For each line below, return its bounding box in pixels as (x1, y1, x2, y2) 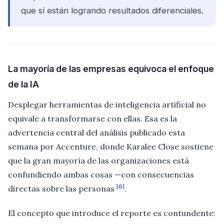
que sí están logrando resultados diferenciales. (21, 5, 203, 16)
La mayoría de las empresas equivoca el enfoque (8, 63, 214, 74)
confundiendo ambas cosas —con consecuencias (8, 169, 194, 180)
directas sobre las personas (8, 183, 116, 194)
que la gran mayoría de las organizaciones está (8, 155, 189, 166)
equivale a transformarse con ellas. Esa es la (8, 113, 177, 124)
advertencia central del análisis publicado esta (8, 127, 185, 138)
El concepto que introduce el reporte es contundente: (8, 208, 215, 218)
